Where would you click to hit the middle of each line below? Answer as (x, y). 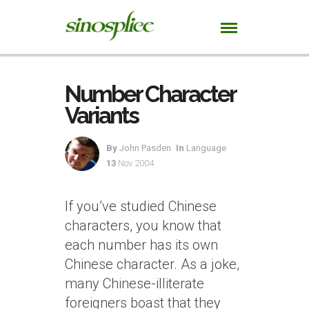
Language (206, 148)
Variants (101, 116)
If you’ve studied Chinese (141, 206)
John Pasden (144, 148)
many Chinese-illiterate (134, 283)
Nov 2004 (136, 163)
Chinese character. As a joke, (152, 264)
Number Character (150, 94)
